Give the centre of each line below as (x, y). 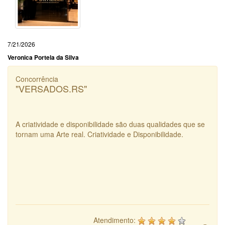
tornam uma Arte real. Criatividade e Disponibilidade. (99, 134)
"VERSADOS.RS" (51, 89)
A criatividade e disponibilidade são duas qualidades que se (110, 124)
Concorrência (37, 79)
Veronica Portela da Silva (43, 58)
